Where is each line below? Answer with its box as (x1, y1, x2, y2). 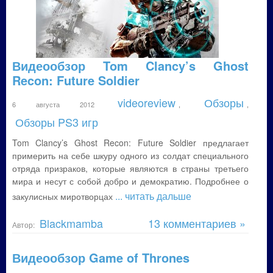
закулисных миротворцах (12, 190, 115, 202)
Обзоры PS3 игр (15, 114, 98, 130)
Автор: (12, 219, 37, 230)
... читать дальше (115, 189, 191, 203)
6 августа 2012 (12, 99, 115, 109)
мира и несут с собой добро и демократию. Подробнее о (12, 175, 249, 187)
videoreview (118, 94, 176, 110)
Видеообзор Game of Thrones (12, 249, 190, 266)
